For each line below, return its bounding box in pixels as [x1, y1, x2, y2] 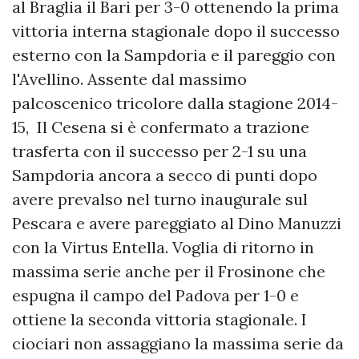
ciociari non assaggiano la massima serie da [12, 333, 344, 354]
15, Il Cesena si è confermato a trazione [12, 117, 309, 138]
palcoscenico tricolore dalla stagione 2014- [12, 93, 338, 114]
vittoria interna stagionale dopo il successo [12, 21, 340, 42]
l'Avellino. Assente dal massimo [12, 69, 247, 90]
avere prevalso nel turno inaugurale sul [12, 189, 308, 210]
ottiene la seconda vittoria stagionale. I [12, 309, 307, 330]
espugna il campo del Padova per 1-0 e [12, 285, 299, 306]
